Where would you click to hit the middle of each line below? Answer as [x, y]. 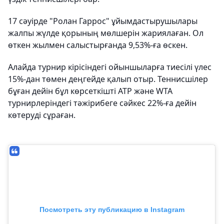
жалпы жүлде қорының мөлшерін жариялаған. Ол [106, 33]
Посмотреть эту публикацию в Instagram [112, 209]
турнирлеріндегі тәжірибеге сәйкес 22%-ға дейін [102, 103]
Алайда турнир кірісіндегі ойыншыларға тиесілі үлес [110, 67]
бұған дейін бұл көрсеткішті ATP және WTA [90, 91]
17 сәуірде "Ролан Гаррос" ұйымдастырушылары [103, 21]
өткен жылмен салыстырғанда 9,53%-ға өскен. [98, 45]
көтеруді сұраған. [42, 115]
